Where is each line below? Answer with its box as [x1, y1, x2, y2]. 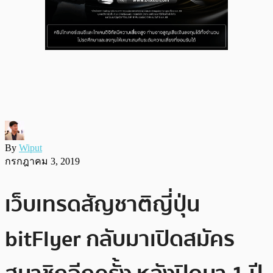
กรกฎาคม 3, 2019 [5, 155, 80, 166]
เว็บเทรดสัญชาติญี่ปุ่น [5, 186, 200, 222]
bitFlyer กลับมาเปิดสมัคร [5, 221, 235, 257]
